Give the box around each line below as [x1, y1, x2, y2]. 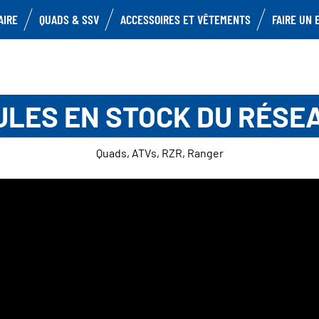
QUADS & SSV [39, 11, 99, 27]
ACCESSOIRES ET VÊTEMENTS [120, 11, 251, 27]
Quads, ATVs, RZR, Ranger [95, 146, 224, 159]
